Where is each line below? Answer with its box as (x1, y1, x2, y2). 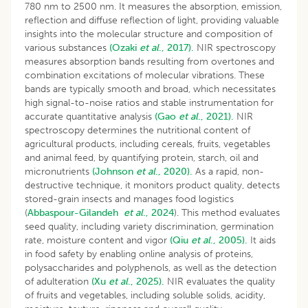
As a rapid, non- (192, 165, 264, 177)
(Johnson (92, 165, 136, 177)
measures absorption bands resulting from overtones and (25, 55, 274, 67)
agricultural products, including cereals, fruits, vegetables (25, 137, 270, 150)
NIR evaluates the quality (164, 275, 275, 287)
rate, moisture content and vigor (25, 234, 170, 246)
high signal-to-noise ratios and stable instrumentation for (25, 96, 274, 109)
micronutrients (25, 165, 92, 177)
